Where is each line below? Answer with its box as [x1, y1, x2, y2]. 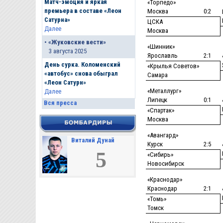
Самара [147, 71, 168, 79]
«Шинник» [147, 43, 175, 50]
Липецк [147, 96, 167, 104]
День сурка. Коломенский [44, 61, 120, 69]
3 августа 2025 [44, 47, 87, 55]
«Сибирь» [147, 151, 173, 158]
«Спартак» [147, 107, 174, 114]
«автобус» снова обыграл [44, 70, 117, 78]
